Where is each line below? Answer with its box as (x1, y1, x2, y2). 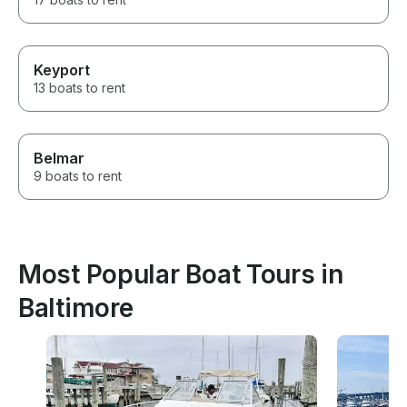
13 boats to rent (34, 80, 125, 96)
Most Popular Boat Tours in (18, 259, 343, 291)
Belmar (34, 149, 84, 168)
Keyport (34, 61, 90, 80)
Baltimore (18, 293, 134, 324)
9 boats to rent (34, 168, 122, 184)
